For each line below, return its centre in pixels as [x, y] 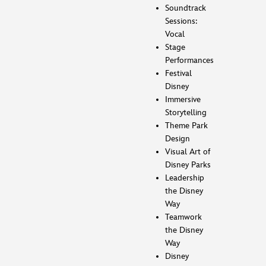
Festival [178, 73]
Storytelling [186, 112]
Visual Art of [188, 151]
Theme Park [186, 125]
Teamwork [183, 217]
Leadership [185, 178]
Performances [189, 60]
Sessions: [181, 21]
